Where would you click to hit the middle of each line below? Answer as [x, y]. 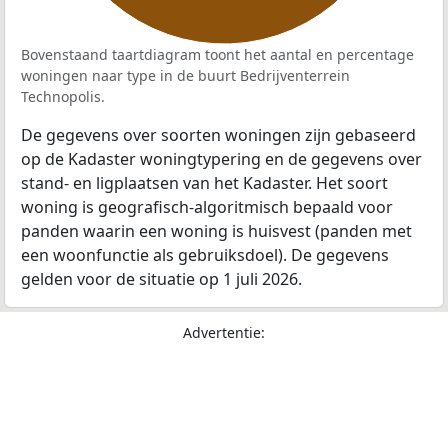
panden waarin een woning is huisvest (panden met [216, 231]
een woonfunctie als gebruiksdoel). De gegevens [205, 255]
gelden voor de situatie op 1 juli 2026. [161, 279]
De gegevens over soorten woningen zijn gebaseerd [218, 135]
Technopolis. [63, 97]
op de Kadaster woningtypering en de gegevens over [221, 159]
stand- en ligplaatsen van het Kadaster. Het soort [204, 183]
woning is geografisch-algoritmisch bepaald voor [207, 207]
